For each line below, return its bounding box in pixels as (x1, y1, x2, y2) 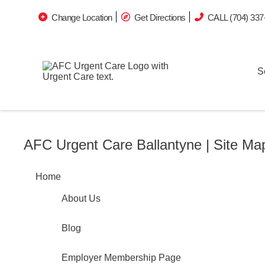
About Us (62, 193, 101, 203)
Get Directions (134, 10, 186, 20)
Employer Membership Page (62, 253, 181, 263)
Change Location (51, 10, 112, 20)
